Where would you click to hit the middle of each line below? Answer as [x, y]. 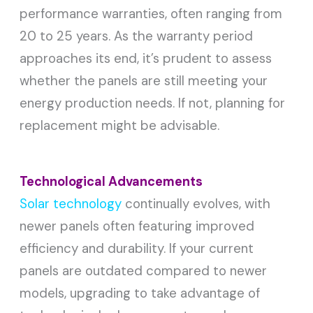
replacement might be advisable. [120, 125]
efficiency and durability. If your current [137, 248]
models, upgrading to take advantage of [140, 293]
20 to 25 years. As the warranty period [137, 36]
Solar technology [71, 203]
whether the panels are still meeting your [144, 80]
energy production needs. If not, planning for [153, 103]
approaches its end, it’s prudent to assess [146, 58]
